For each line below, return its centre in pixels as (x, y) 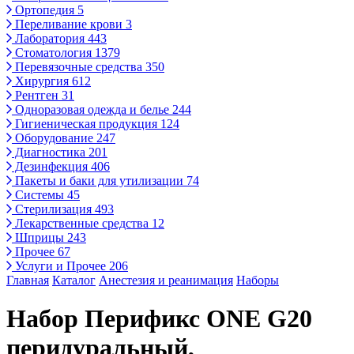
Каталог (74, 280)
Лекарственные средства (82, 223)
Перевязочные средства (79, 67)
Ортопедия (45, 10)
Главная (28, 280)
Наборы (258, 280)
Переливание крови (69, 24)
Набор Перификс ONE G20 (159, 319)
